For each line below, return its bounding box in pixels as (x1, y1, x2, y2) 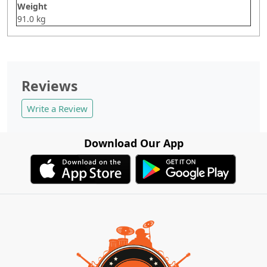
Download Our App (83, 135, 184, 150)
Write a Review (27, 102, 88, 114)
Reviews (21, 76, 77, 95)
